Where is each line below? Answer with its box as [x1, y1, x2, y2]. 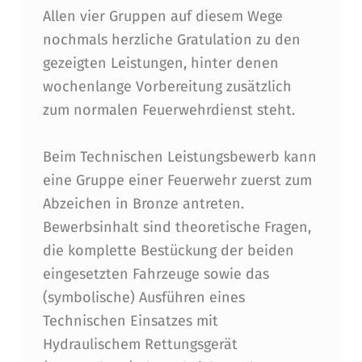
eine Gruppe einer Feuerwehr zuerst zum [42, 171, 312, 190]
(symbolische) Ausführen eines [42, 288, 245, 307]
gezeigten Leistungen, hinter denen [42, 53, 279, 72]
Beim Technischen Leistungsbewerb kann [42, 148, 317, 166]
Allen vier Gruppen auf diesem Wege [42, 6, 283, 25]
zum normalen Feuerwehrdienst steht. [42, 100, 295, 119]
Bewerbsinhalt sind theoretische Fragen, [42, 218, 311, 237]
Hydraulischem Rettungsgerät [42, 335, 238, 354]
